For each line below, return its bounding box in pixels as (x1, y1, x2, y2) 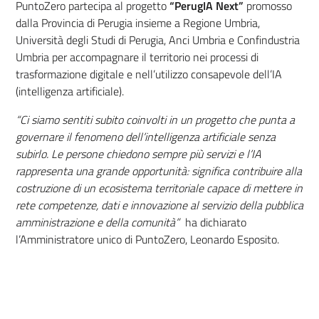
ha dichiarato (179, 214, 246, 231)
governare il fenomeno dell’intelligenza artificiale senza (16, 128, 276, 145)
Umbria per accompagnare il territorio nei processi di (16, 48, 258, 66)
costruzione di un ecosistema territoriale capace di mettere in (16, 179, 303, 197)
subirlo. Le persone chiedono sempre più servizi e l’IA (16, 145, 261, 162)
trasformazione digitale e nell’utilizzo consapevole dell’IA (16, 66, 282, 83)
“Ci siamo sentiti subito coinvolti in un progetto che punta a (16, 111, 295, 128)
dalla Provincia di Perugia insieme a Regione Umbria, (16, 14, 260, 31)
